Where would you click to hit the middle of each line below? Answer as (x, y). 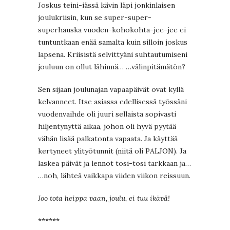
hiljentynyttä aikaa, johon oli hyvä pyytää (107, 127)
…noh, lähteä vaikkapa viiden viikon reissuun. (114, 176)
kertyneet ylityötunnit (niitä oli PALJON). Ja (112, 151)
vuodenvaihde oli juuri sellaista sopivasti (107, 114)
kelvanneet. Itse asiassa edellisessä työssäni (112, 102)
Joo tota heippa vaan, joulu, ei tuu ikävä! (104, 198)
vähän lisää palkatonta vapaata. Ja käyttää (108, 139)
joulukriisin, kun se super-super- (95, 18)
